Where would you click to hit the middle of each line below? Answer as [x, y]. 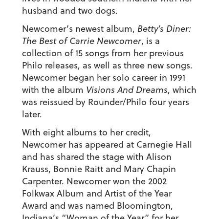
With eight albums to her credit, [86, 132]
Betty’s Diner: [164, 29]
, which [182, 90]
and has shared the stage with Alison [97, 157]
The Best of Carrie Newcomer [81, 41]
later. [32, 114]
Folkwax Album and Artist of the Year [97, 194]
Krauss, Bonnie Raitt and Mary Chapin [99, 169]
